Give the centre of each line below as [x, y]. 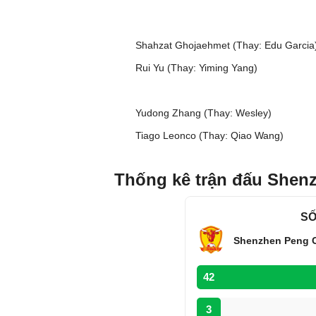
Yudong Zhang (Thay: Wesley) [203, 113]
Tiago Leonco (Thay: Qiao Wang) [209, 135]
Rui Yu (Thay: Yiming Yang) [196, 68]
